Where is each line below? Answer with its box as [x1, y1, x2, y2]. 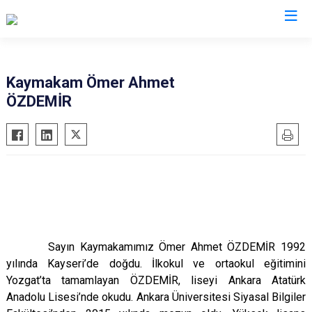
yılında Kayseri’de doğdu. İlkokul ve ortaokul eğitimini [6, 257, 306, 270]
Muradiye [162, 125, 207, 138]
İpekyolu [162, 189, 203, 203]
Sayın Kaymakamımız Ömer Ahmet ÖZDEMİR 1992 [6, 240, 306, 253]
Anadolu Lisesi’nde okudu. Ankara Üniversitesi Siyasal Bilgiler [6, 290, 306, 304]
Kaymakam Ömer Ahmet [6, 74, 175, 91]
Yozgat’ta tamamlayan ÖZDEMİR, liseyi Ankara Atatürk [6, 274, 306, 287]
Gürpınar [162, 103, 201, 116]
